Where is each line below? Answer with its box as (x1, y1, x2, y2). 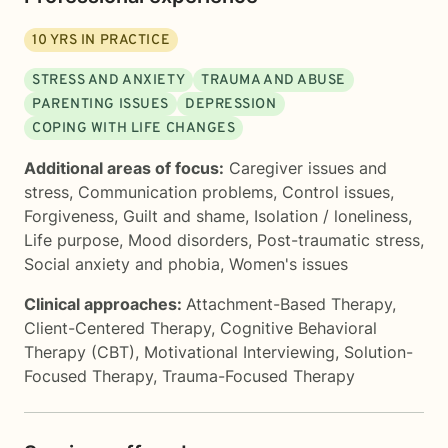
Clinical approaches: (24, 294, 186, 314)
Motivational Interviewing (144, 342, 335, 362)
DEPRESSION (184, 96, 277, 113)
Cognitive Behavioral (220, 318, 377, 338)
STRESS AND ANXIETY (32, 72, 186, 89)
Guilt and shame (123, 206, 245, 226)
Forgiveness (24, 206, 114, 226)
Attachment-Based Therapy (186, 294, 392, 314)
